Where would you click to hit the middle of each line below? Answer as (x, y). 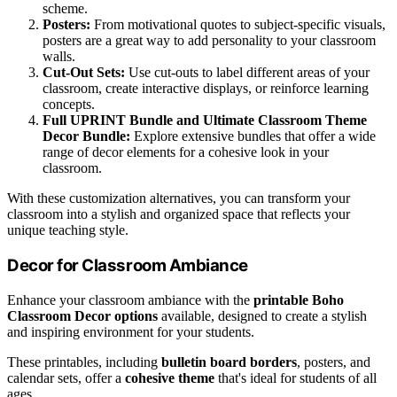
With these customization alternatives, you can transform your (179, 198)
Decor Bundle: (86, 136)
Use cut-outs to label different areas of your (247, 73)
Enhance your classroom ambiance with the (130, 300)
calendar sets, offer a (66, 378)
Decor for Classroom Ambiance (128, 265)
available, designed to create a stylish (262, 315)
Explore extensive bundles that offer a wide (253, 136)
